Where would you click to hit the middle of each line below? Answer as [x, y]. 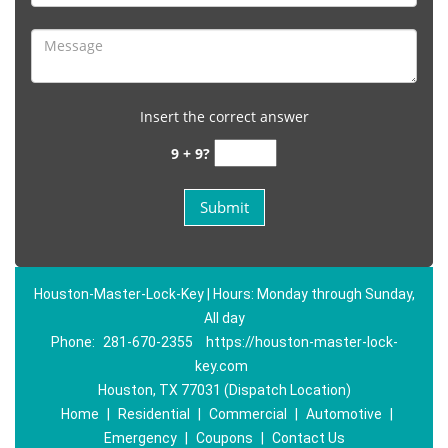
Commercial [247, 414]
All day [224, 318]
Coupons [224, 438]
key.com [221, 366]
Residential [153, 414]
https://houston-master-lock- [301, 342]
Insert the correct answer [224, 116]
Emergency [140, 438]
